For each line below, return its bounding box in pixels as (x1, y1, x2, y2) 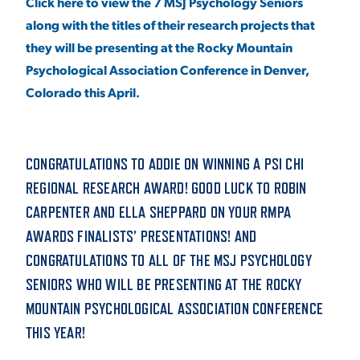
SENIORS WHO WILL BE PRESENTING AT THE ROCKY (26, 276, 302, 294)
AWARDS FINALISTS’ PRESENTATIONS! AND (26, 227, 257, 246)
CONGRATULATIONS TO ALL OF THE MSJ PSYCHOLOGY (26, 252, 312, 270)
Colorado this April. (26, 84, 140, 101)
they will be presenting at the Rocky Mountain (26, 39, 292, 56)
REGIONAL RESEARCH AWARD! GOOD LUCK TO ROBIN (26, 179, 307, 198)
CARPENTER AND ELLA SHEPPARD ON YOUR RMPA (26, 203, 292, 222)
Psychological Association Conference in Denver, (26, 61, 309, 79)
